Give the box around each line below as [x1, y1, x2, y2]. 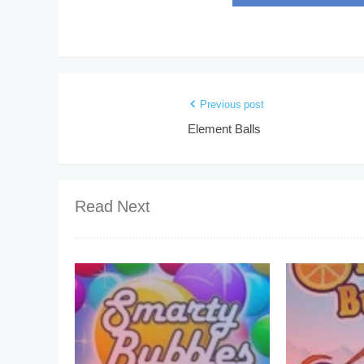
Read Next [75, 194, 150, 222]
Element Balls [187, 119, 261, 141]
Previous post [199, 96, 264, 115]
